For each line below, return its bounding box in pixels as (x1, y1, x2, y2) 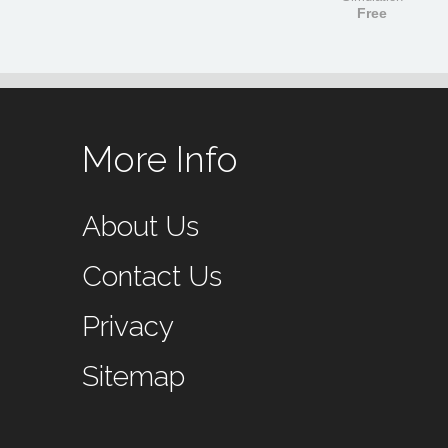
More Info (82, 138, 238, 180)
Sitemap (82, 360, 185, 393)
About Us (82, 210, 199, 243)
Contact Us (82, 260, 222, 293)
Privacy (82, 310, 174, 343)
